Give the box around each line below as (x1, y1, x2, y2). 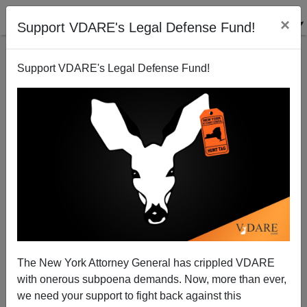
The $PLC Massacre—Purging (18, 90, 282, 112)
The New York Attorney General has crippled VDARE (17, 256, 275, 269)
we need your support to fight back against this (17, 289, 241, 302)
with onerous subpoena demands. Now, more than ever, (17, 273, 286, 285)
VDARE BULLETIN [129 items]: (18, 67, 289, 89)
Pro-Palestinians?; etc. (18, 112, 213, 134)
